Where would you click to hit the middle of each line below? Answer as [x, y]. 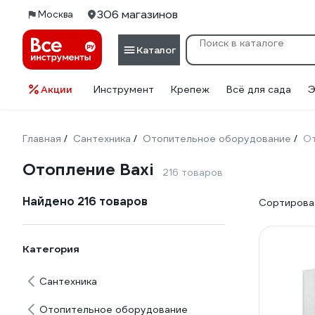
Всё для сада [259, 89]
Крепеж [190, 89]
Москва [56, 14]
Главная [42, 139]
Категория [51, 249]
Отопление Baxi [88, 169]
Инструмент [124, 89]
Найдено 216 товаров [85, 201]
